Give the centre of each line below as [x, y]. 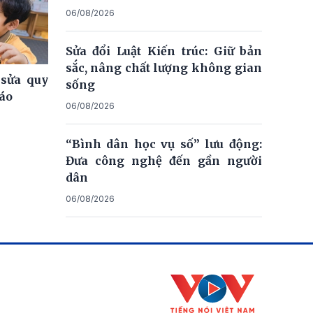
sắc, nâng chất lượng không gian [163, 67]
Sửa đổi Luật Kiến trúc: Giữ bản [163, 51]
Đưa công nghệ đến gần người [163, 160]
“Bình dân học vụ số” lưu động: [163, 144]
